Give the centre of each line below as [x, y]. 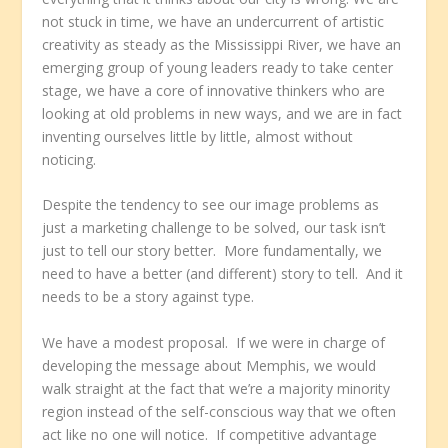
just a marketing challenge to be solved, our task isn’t [214, 228]
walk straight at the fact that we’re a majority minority [216, 388]
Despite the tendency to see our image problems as [211, 205]
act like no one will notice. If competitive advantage [210, 434]
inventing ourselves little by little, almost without [198, 136]
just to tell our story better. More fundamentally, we [212, 251]
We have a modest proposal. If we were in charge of [214, 342]
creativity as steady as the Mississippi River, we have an [222, 44]
